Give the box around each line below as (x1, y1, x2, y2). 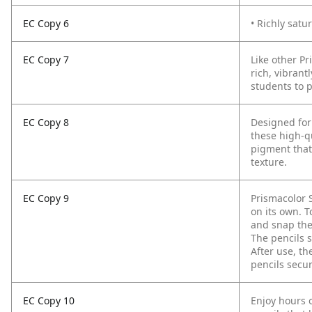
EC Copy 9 (23, 192, 69, 205)
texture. (251, 155, 287, 169)
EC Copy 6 (23, 17, 69, 30)
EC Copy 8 (23, 116, 69, 129)
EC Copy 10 (23, 294, 75, 307)
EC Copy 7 (23, 53, 69, 66)
